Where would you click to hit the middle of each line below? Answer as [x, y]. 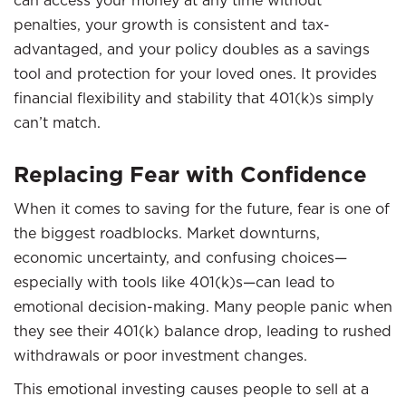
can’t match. [57, 122]
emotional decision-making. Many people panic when [203, 306]
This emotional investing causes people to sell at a [191, 389]
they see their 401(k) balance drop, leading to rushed [203, 331]
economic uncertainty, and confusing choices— [180, 257]
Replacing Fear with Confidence [190, 174]
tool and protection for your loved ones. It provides [195, 73]
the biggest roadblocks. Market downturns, [167, 233]
